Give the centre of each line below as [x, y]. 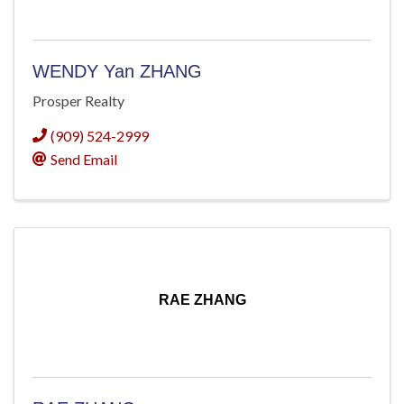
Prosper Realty [78, 101]
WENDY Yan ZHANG [117, 72]
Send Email [84, 159]
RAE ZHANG [202, 300]
